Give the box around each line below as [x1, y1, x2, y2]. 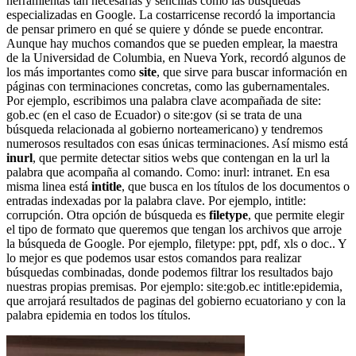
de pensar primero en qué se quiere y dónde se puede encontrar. [6, 21, 323, 36]
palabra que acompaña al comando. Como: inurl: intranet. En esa [6, 164, 330, 179]
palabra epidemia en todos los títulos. [6, 308, 191, 322]
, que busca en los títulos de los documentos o [122, 179, 350, 193]
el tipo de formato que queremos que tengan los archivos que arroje [6, 222, 342, 236]
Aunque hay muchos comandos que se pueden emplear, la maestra [6, 36, 338, 50]
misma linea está [6, 179, 91, 193]
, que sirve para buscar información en [157, 64, 347, 79]
